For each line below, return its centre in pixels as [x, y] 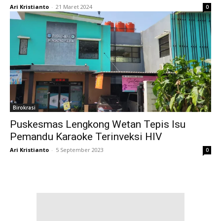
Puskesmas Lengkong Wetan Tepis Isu [98, 124]
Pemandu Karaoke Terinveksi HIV [86, 136]
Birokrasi [24, 107]
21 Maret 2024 [74, 6]
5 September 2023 [80, 149]
